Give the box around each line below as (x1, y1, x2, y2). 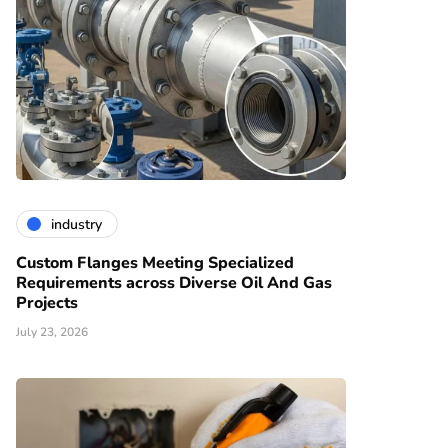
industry (51, 214, 102, 234)
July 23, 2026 (16, 324, 88, 341)
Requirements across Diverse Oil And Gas (16, 272, 332, 295)
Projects (16, 292, 78, 315)
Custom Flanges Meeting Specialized (16, 252, 294, 275)
